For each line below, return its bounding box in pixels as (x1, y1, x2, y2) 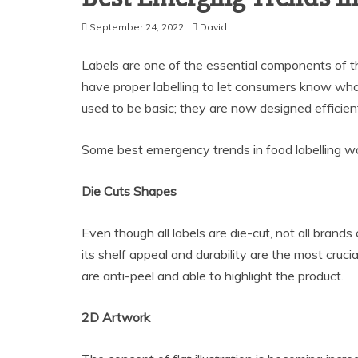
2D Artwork (82, 309, 150, 325)
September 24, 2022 (89, 21, 184, 33)
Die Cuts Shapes (82, 183, 177, 199)
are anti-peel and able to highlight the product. (82, 268, 344, 284)
